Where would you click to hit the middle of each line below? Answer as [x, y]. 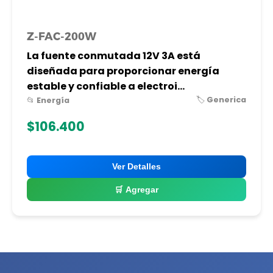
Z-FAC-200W [62, 36]
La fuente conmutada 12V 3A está [114, 56]
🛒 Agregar [136, 190]
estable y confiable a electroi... [106, 86]
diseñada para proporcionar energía [123, 71]
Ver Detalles [136, 167]
